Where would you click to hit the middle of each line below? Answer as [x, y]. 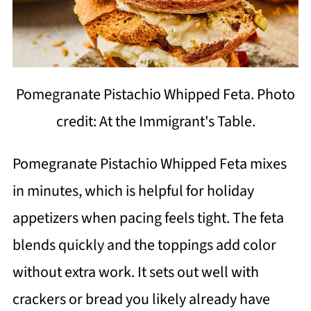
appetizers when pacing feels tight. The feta [148, 218]
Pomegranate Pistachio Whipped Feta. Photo [155, 94]
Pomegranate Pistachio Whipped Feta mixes [149, 163]
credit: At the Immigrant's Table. [155, 121]
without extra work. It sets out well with [135, 272]
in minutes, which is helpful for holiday [133, 191]
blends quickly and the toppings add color [144, 245]
